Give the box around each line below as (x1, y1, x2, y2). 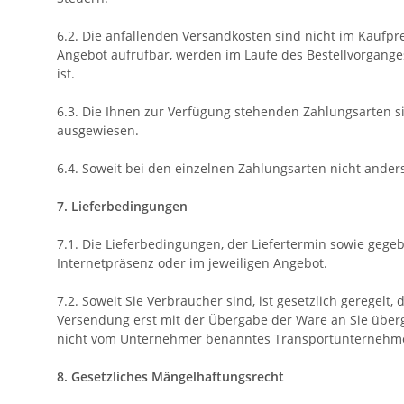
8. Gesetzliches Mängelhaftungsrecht (57, 368, 284, 386)
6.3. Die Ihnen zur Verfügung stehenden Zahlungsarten (57, 103, 395, 121)
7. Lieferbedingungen (57, 197, 188, 216)
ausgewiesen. (57, 122, 139, 140)
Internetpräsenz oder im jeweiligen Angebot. (57, 254, 327, 272)
